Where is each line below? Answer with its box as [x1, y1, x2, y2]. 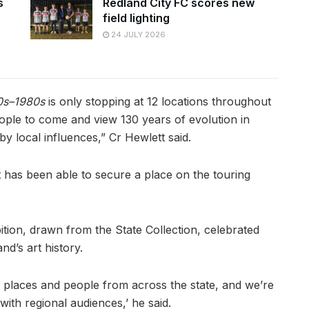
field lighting [103, 10, 170, 25]
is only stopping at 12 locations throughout [45, 94, 271, 108]
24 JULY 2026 [109, 29, 166, 39]
